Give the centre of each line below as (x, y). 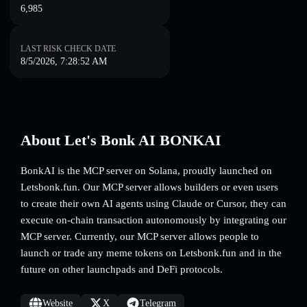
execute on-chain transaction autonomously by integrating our (153, 220)
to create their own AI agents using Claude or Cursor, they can (153, 204)
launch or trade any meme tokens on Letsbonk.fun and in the (151, 253)
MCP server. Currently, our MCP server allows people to (140, 236)
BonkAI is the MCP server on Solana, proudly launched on (146, 171)
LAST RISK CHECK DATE (68, 49)
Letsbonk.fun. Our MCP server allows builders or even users (149, 187)
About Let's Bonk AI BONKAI (121, 140)
